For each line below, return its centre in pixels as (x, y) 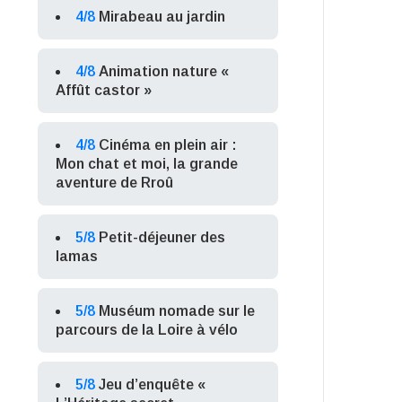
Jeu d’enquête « (153, 384)
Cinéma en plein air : (168, 144)
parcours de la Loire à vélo (147, 329)
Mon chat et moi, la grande (147, 163)
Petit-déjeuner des (162, 237)
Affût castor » (104, 90)
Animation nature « (164, 71)
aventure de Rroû (115, 182)
